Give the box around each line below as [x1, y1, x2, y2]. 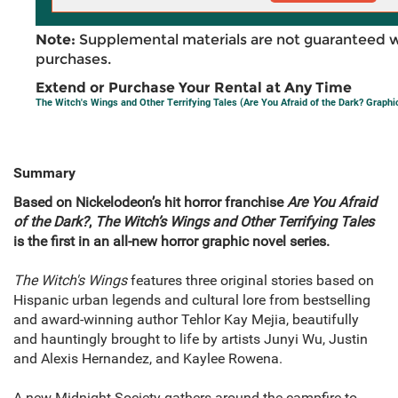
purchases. [36, 51, 111, 68]
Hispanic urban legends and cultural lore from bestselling [13, 291, 370, 309]
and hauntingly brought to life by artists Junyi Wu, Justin [13, 330, 368, 348]
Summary [13, 164, 76, 182]
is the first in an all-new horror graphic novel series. [13, 233, 330, 251]
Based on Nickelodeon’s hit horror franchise [13, 194, 287, 211]
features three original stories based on [127, 272, 374, 290]
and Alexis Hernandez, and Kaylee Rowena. [13, 350, 283, 368]
